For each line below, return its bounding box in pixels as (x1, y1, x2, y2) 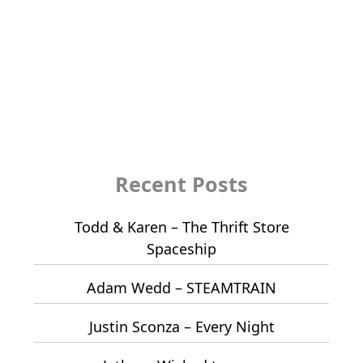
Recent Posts (115, 170, 248, 199)
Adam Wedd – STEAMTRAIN (87, 278, 276, 298)
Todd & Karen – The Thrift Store (74, 217, 289, 237)
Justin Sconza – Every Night (88, 317, 275, 337)
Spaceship (147, 239, 216, 259)
